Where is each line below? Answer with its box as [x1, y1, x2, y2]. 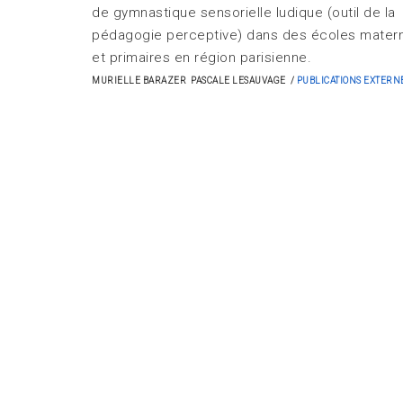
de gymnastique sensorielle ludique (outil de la [92, 4, 396, 22]
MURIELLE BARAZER [92, 76, 186, 86]
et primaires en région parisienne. [92, 49, 311, 67]
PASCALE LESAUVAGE [191, 76, 286, 86]
